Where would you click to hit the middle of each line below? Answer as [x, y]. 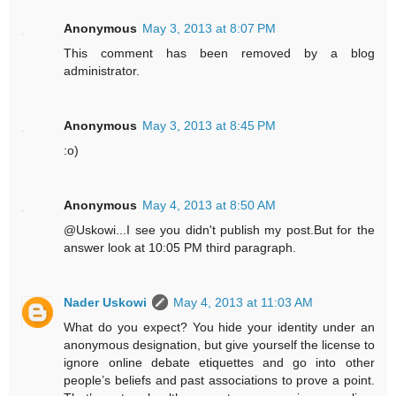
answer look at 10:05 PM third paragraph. [180, 248]
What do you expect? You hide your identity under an [219, 327]
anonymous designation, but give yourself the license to [219, 345]
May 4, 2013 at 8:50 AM [209, 206]
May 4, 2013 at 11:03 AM [244, 303]
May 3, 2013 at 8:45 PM [209, 126]
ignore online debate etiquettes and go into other [219, 363]
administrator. [102, 71]
